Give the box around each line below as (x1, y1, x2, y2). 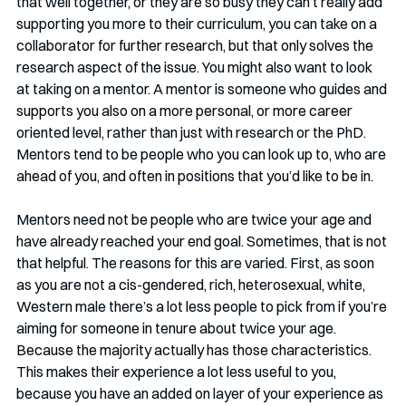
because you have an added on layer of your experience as (16, 384, 386, 403)
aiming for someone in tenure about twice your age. (16, 319, 339, 338)
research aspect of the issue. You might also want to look (16, 58, 375, 77)
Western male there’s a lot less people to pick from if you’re (16, 297, 390, 316)
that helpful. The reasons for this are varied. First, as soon (16, 254, 377, 273)
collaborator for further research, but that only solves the (16, 36, 376, 55)
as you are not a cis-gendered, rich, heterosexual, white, (16, 275, 368, 295)
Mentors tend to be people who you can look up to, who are (16, 145, 389, 164)
